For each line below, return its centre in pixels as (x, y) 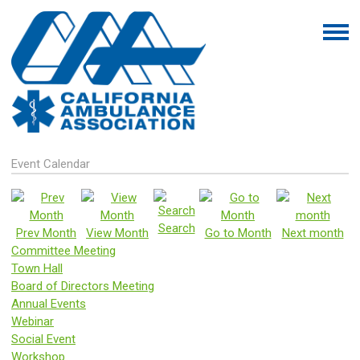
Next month (313, 233)
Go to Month (238, 233)
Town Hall (37, 268)
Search (176, 228)
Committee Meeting (63, 251)
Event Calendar (51, 164)
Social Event (43, 339)
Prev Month (46, 233)
